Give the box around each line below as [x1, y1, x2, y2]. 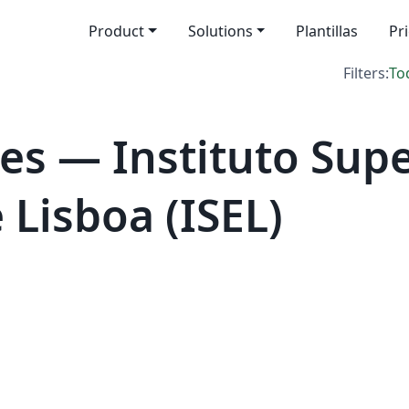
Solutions [187, 21, 253, 41]
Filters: [343, 63, 389, 83]
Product [88, 21, 144, 41]
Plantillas [296, 21, 359, 41]
